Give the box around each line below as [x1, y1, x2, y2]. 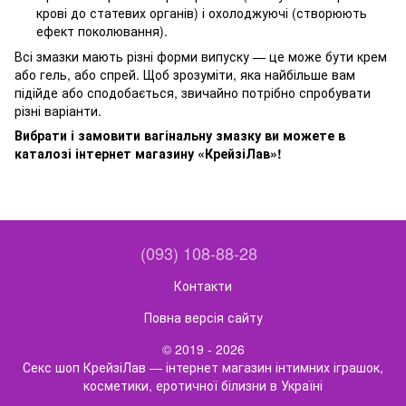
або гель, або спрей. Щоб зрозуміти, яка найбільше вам [14, 64, 355, 83]
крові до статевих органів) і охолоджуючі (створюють [36, 3, 367, 22]
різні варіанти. [14, 101, 101, 120]
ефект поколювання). [36, 21, 168, 40]
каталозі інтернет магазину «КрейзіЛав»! [14, 143, 282, 162]
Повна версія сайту [143, 307, 263, 326]
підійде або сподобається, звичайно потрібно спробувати [14, 82, 371, 101]
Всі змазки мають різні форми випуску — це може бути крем [14, 46, 387, 65]
